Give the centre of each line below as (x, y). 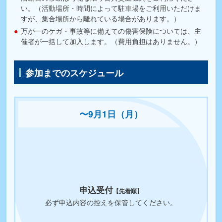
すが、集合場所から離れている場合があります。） (101, 18)
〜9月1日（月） (111, 114)
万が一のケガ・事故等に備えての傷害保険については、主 (111, 30)
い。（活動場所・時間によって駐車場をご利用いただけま (111, 8)
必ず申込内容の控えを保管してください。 (111, 202)
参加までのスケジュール (75, 73)
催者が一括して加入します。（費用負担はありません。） (111, 41)
